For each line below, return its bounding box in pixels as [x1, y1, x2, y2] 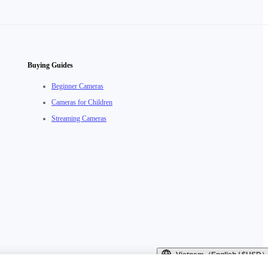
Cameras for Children [51, 98, 112, 106]
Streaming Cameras [51, 114, 106, 123]
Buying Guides [28, 61, 73, 69]
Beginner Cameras [51, 82, 103, 90]
